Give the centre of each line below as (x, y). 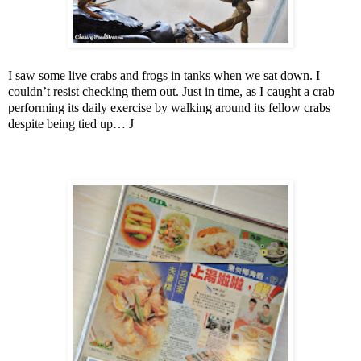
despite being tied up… (68, 124)
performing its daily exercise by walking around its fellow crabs (169, 108)
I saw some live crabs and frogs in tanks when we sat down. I (164, 76)
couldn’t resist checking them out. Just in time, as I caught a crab (171, 92)
